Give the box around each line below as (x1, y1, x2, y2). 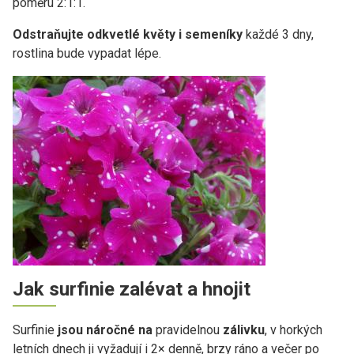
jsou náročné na (55, 322, 153, 337)
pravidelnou (153, 322, 223, 337)
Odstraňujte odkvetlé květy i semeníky (13, 26, 243, 42)
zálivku (223, 322, 265, 337)
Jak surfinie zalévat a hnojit (13, 277, 250, 300)
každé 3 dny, (243, 26, 314, 42)
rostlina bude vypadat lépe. (13, 45, 161, 61)
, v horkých (265, 322, 322, 337)
